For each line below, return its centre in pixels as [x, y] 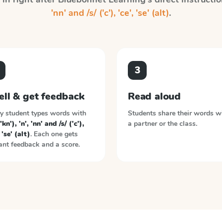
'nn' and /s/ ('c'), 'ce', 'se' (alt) [110, 13]
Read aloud [154, 96]
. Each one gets [54, 134]
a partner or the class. [163, 124]
